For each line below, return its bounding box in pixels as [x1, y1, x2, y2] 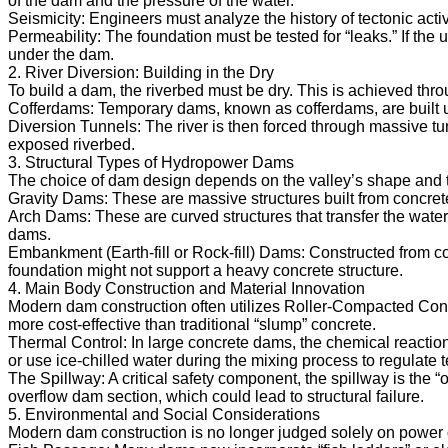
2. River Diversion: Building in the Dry [8, 63, 274, 81]
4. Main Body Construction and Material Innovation [8, 279, 365, 297]
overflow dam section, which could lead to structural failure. [8, 387, 424, 405]
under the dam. [8, 45, 114, 63]
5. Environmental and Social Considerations [8, 405, 320, 423]
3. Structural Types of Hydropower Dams [8, 153, 294, 171]
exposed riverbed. [8, 135, 135, 153]
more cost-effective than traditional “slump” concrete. [8, 315, 376, 333]
